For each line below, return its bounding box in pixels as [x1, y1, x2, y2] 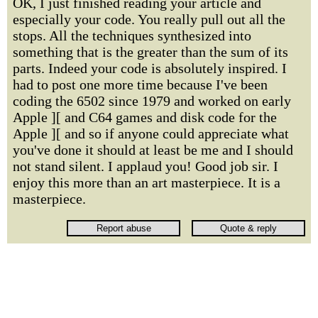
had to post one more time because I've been [13, 77, 268, 92]
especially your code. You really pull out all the [13, 11, 285, 27]
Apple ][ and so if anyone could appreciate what [13, 126, 289, 141]
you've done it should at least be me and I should [13, 142, 293, 158]
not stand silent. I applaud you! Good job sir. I [13, 158, 278, 174]
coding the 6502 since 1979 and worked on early [13, 93, 291, 109]
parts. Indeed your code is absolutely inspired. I [13, 60, 287, 76]
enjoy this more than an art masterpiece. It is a [13, 175, 280, 190]
